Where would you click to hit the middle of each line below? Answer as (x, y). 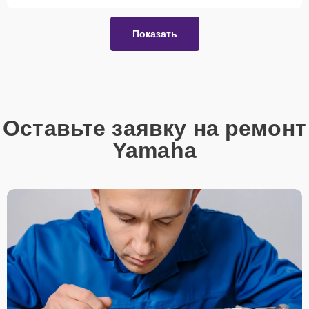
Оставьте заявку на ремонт (154, 128)
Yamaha (154, 150)
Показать (154, 33)
